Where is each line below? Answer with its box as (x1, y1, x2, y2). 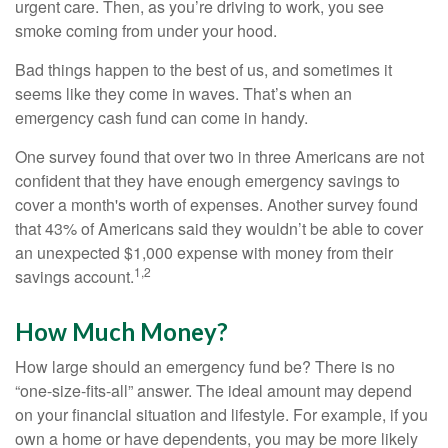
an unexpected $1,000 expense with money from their (15, 241, 393, 264)
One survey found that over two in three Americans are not (15, 145, 424, 168)
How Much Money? (15, 317, 228, 346)
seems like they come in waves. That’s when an (15, 82, 352, 105)
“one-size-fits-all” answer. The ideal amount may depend (15, 379, 412, 402)
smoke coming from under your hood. (15, 19, 277, 42)
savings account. (15, 265, 134, 288)
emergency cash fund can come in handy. (15, 106, 308, 129)
